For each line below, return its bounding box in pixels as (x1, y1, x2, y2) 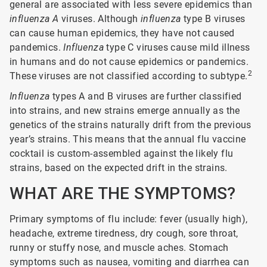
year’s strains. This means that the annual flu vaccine (10, 133, 246, 145)
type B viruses (181, 13, 246, 24)
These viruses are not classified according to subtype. (10, 70, 248, 82)
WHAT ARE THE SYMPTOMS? (10, 184, 236, 203)
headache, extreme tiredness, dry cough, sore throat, (10, 228, 238, 239)
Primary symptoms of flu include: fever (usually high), (10, 213, 248, 225)
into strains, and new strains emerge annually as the (10, 105, 240, 116)
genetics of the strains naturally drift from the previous (10, 119, 252, 131)
